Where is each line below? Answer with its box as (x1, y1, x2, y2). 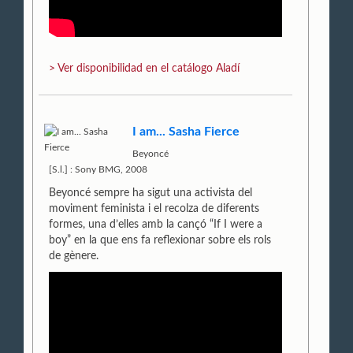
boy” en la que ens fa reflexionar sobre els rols (49, 234, 272, 246)
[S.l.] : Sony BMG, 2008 (49, 164, 148, 174)
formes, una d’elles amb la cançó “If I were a (49, 218, 263, 230)
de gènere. (49, 250, 99, 262)
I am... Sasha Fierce (132, 124, 240, 138)
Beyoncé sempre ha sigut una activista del (49, 187, 253, 199)
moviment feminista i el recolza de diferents (49, 203, 260, 214)
